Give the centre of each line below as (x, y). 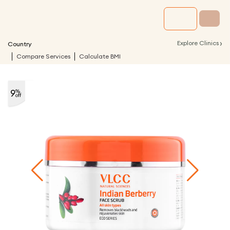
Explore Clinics (198, 43)
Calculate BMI (100, 56)
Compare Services (43, 56)
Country (20, 44)
